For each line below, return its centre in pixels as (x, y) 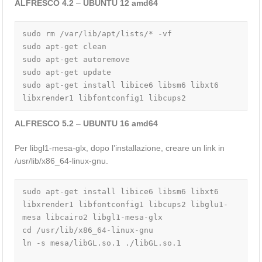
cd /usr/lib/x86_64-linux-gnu (88, 230)
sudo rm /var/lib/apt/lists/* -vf (97, 34)
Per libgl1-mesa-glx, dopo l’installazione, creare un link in (120, 148)
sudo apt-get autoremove (76, 60)
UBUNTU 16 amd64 (121, 124)
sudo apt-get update (67, 73)
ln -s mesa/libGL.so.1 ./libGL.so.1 (102, 243)
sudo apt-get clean (65, 47)
